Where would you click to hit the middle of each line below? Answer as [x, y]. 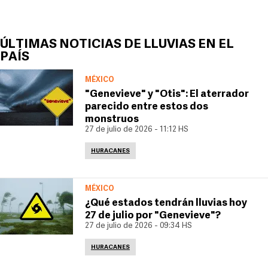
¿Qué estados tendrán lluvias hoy [166, 203]
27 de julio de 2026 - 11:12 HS [137, 130]
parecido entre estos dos [147, 107]
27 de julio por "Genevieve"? [153, 216]
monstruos [112, 119]
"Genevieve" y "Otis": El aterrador [167, 94]
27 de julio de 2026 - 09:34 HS [138, 226]
